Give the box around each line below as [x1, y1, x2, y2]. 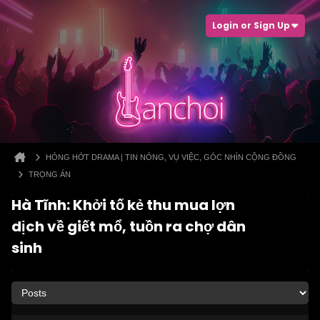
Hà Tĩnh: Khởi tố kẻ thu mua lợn [11, 195, 235, 215]
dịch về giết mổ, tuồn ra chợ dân [11, 216, 246, 236]
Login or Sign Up [212, 19, 290, 31]
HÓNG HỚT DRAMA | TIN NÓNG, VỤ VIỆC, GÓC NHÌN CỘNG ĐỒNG [46, 153, 296, 161]
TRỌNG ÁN [29, 170, 71, 179]
